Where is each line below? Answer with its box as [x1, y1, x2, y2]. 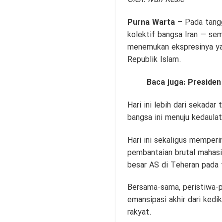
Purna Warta [127, 16, 175, 29]
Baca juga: [146, 76, 188, 89]
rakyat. [127, 206, 152, 219]
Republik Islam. [127, 54, 181, 66]
